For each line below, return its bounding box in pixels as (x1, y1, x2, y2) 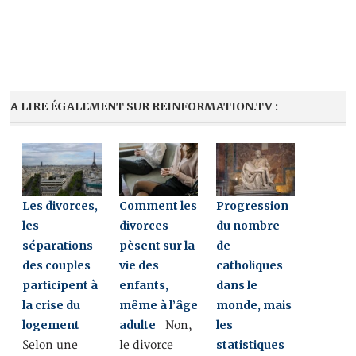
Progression (216, 198, 289, 213)
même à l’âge (119, 297, 199, 312)
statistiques (216, 337, 285, 352)
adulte (119, 317, 157, 332)
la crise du (22, 297, 81, 312)
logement (22, 317, 80, 332)
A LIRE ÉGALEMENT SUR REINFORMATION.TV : (10, 99, 279, 114)
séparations (22, 238, 94, 253)
